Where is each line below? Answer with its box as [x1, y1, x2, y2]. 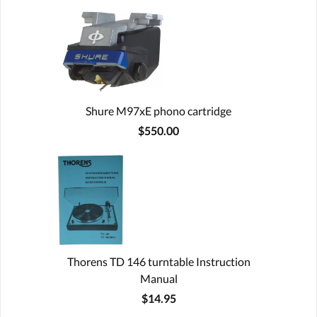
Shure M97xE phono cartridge [86, 103, 231, 117]
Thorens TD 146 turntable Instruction [67, 254, 250, 268]
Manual [139, 271, 178, 285]
